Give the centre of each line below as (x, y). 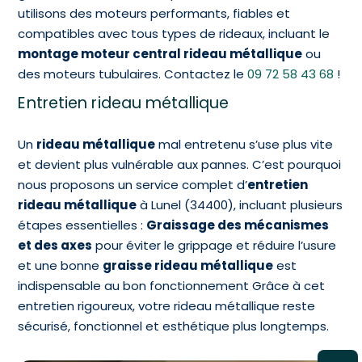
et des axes (55, 245)
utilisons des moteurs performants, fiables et (154, 13)
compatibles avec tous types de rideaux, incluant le (174, 33)
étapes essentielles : (82, 225)
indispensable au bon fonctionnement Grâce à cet (172, 285)
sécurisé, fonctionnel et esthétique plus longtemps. (174, 326)
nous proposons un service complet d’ (133, 184)
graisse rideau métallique (188, 265)
